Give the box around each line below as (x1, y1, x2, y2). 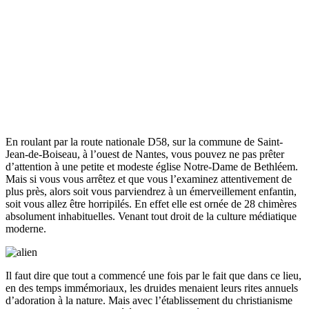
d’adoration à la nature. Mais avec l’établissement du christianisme (6, 295, 292, 307)
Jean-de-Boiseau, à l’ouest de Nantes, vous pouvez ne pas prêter (6, 148, 284, 161)
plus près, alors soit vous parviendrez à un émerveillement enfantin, (6, 186, 297, 198)
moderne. (6, 223, 46, 235)
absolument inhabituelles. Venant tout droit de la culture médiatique (6, 210, 297, 223)
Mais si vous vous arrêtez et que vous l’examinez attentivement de (6, 173, 292, 186)
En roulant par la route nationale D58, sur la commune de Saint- (6, 136, 283, 148)
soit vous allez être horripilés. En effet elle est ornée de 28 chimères (6, 198, 297, 210)
